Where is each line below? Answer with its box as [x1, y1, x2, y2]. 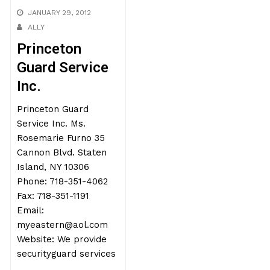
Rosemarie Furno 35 [17, 133, 105, 143]
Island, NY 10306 [17, 162, 90, 172]
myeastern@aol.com [17, 219, 108, 230]
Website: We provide [17, 234, 107, 245]
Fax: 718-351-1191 [17, 190, 90, 201]
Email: [17, 205, 45, 216]
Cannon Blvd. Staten [17, 147, 107, 158]
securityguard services [17, 248, 116, 259]
